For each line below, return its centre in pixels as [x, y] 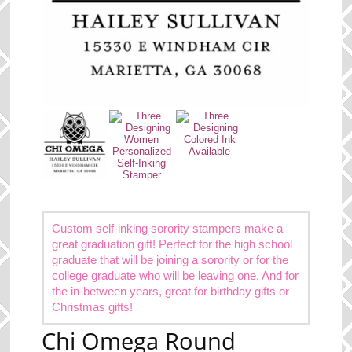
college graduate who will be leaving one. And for [176, 275]
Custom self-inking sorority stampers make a [168, 228]
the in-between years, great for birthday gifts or [171, 291]
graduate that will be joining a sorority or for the [170, 260]
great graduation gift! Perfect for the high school [172, 244]
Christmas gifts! [93, 307]
